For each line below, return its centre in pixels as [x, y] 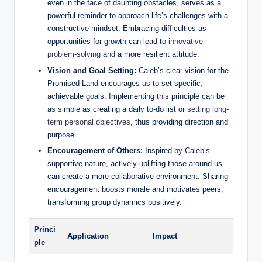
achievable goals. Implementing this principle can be [136, 96]
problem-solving [74, 54]
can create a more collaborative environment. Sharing [138, 176]
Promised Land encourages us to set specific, [125, 83]
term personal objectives [89, 122]
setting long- [208, 109]
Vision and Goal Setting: [92, 70]
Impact [165, 236]
